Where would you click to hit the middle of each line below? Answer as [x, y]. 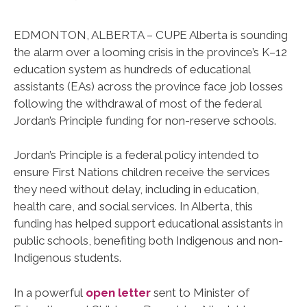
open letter [118, 292]
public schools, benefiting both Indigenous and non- [148, 241]
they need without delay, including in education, [136, 189]
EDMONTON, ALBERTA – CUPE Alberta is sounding [151, 35]
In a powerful [50, 292]
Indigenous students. [67, 258]
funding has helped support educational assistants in [148, 224]
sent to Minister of [200, 292]
